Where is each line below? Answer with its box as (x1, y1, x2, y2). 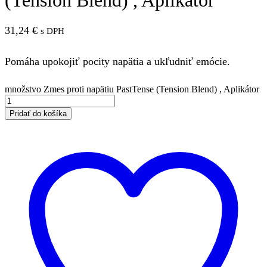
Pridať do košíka (10, 108, 67, 118)
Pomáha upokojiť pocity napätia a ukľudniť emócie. (5, 55, 230, 67)
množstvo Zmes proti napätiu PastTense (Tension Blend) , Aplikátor (5, 83, 259, 94)
